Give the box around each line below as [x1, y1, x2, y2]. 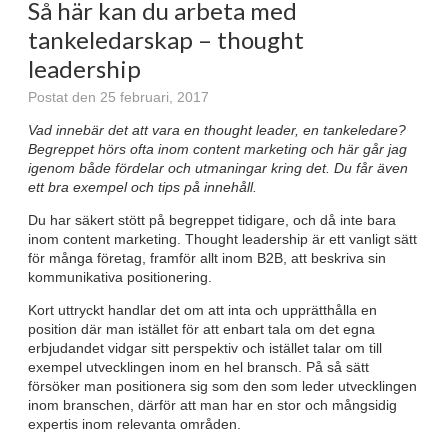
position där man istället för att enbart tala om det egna [28, 320, 375, 337]
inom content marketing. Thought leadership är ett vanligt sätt [28, 230, 417, 247]
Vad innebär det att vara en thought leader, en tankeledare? [28, 121, 406, 138]
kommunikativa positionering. [28, 268, 212, 285]
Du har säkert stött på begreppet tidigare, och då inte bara [28, 211, 396, 228]
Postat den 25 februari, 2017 [28, 88, 209, 105]
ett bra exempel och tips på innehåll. [28, 178, 257, 195]
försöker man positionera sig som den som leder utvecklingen [28, 377, 417, 394]
